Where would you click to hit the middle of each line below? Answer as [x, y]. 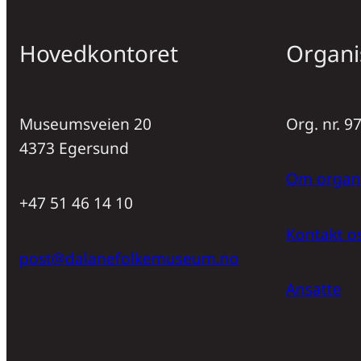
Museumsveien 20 [85, 124]
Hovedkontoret [99, 53]
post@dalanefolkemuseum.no [129, 258]
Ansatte [313, 289]
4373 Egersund [74, 148]
